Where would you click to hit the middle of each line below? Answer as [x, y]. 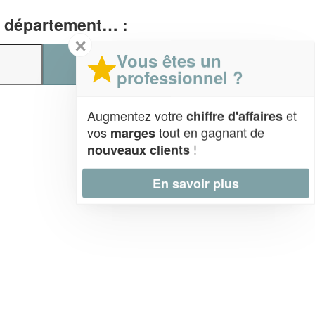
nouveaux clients [139, 149]
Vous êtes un [169, 60]
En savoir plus [195, 183]
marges [133, 133]
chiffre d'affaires [234, 116]
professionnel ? [180, 77]
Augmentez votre [137, 115]
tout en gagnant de [210, 132]
